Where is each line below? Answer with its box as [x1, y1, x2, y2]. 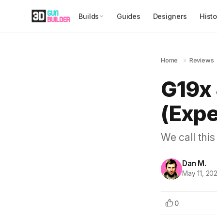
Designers [153, 12, 187, 20]
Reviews [189, 57, 214, 64]
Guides [116, 12, 140, 20]
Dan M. [182, 159, 206, 169]
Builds [78, 12, 99, 20]
